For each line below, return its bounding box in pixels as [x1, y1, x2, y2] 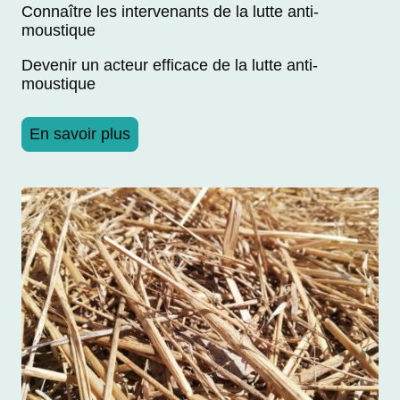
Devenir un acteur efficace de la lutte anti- [21, 55, 318, 74]
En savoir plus [29, 124, 130, 143]
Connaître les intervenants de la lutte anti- [21, 2, 319, 21]
